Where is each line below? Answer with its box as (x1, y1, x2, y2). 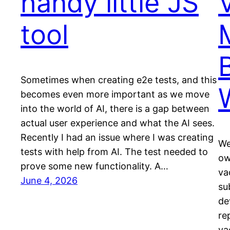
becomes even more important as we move (21, 89, 209, 100)
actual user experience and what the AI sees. (21, 118, 215, 129)
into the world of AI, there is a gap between (21, 103, 209, 114)
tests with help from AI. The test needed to (21, 146, 208, 158)
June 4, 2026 (21, 175, 78, 186)
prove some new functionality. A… (21, 161, 168, 172)
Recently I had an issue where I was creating (21, 132, 214, 143)
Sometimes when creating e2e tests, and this (21, 74, 217, 86)
